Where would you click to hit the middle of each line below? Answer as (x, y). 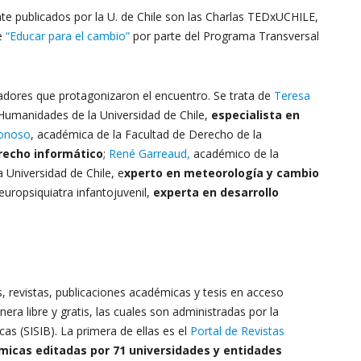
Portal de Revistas (237, 331)
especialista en (255, 115)
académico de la (234, 154)
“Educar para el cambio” (68, 36)
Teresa (292, 95)
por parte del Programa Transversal (224, 36)
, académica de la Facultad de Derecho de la (146, 134)
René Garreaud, (149, 154)
